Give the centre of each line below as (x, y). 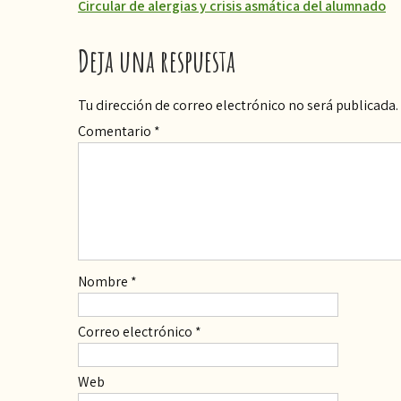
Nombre (104, 281)
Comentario (116, 131)
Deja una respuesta (157, 60)
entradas (115, 77)
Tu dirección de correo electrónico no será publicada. (238, 105)
